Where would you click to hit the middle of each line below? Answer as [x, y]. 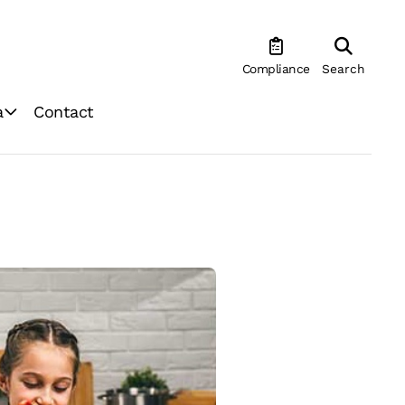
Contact [64, 112]
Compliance [276, 69]
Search [344, 69]
